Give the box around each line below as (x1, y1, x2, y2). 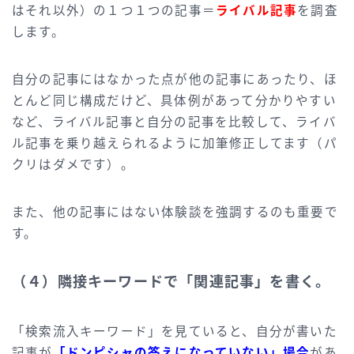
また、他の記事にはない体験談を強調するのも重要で (12, 205, 338, 219)
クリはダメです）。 (12, 157, 134, 171)
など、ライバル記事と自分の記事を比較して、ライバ (12, 115, 337, 129)
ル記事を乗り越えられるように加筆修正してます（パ (12, 136, 337, 150)
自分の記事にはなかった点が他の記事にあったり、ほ (12, 72, 337, 86)
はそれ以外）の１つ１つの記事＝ (12, 3, 216, 17)
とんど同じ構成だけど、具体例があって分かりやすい (12, 93, 337, 107)
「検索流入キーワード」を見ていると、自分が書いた (12, 324, 337, 338)
